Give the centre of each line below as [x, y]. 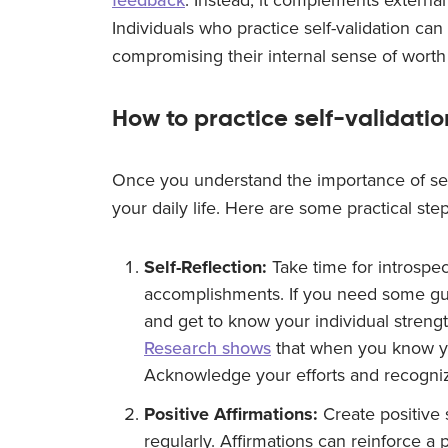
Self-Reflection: [205, 266]
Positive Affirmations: [231, 413]
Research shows [207, 347]
